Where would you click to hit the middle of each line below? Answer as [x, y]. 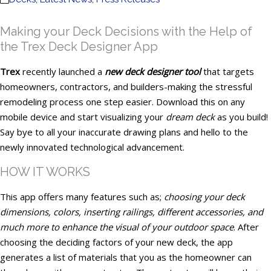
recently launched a [62, 71]
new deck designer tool [153, 71]
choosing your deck [204, 197]
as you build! [241, 117]
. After [246, 227]
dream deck [190, 117]
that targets [227, 71]
